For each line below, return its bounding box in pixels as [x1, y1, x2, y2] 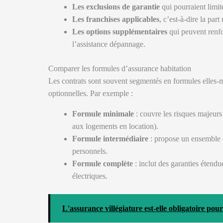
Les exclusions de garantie [72, 2, 160, 11]
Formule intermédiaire [72, 134, 148, 143]
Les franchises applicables [72, 15, 159, 23]
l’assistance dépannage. [72, 40, 145, 48]
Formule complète [72, 159, 133, 168]
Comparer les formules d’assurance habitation [48, 64, 191, 73]
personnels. [72, 147, 108, 155]
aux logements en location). [72, 122, 158, 130]
